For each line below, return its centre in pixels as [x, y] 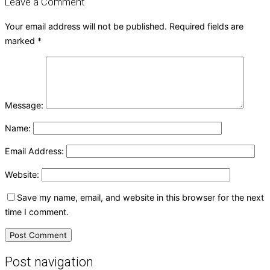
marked [21, 40]
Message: [24, 105]
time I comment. [37, 212]
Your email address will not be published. [86, 26]
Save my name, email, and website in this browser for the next [140, 197]
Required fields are [206, 26]
